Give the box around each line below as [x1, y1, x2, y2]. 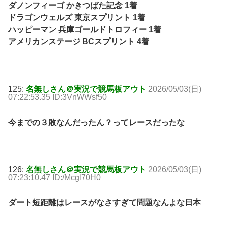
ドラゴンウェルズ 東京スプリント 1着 [8, 13, 145, 22]
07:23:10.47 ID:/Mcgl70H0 [8, 173, 101, 182]
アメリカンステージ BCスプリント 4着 [8, 37, 149, 46]
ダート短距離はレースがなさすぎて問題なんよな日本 [8, 198, 201, 207]
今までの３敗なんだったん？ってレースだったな [8, 118, 185, 127]
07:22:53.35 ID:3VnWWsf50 [8, 92, 107, 101]
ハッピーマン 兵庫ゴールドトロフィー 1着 [8, 25, 161, 34]
